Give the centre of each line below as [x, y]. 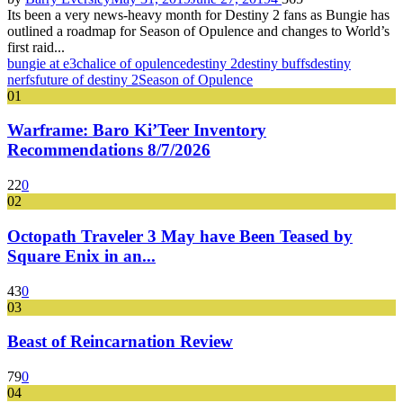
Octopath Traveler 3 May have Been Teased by [180, 236]
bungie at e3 [42, 63]
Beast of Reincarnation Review [120, 342]
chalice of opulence [131, 63]
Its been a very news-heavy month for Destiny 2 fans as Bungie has [198, 14]
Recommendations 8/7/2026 [109, 150]
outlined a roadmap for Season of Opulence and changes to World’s [198, 31]
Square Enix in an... [81, 255]
